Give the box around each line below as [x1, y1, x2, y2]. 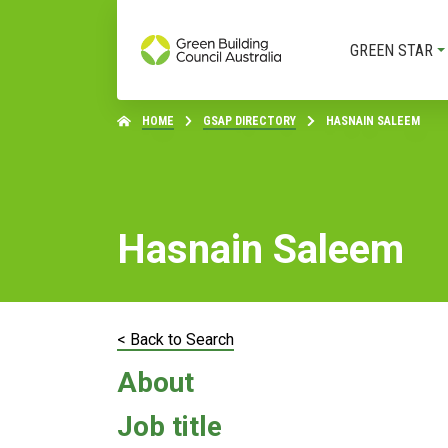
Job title [117, 410, 222, 443]
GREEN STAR [350, 40, 433, 60]
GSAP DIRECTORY [203, 114, 296, 128]
